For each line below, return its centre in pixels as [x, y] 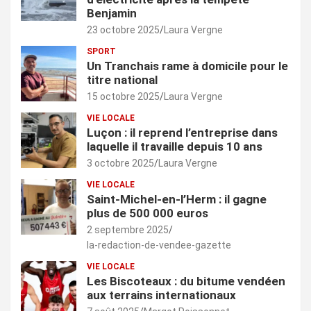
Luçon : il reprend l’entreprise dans [182, 133]
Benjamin [112, 14]
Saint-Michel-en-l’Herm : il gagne [177, 200]
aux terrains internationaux [161, 295]
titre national [122, 80]
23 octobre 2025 [123, 30]
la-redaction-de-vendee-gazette [159, 245]
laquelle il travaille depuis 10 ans [175, 147]
